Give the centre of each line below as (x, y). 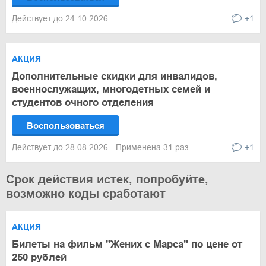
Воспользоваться (65, 126)
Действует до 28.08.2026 (61, 147)
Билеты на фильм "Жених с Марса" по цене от (127, 244)
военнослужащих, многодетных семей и (111, 89)
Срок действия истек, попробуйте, (107, 179)
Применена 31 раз (152, 147)
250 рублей (39, 257)
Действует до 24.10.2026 (61, 18)
